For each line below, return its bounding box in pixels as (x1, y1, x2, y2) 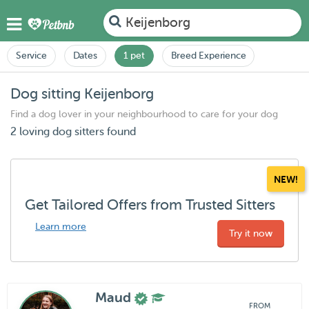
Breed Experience (170, 50, 246, 61)
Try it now (229, 228, 272, 239)
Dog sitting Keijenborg (10, 86, 154, 102)
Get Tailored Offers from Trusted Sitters (25, 197, 275, 213)
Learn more (35, 221, 86, 232)
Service (16, 50, 47, 61)
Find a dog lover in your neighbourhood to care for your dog (10, 109, 278, 119)
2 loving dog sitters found (10, 126, 136, 138)
